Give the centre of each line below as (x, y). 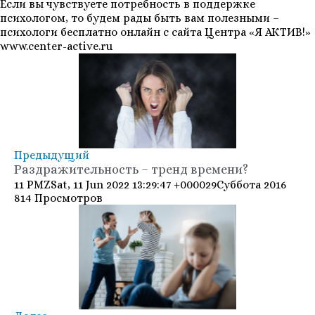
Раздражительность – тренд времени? (131, 169)
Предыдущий (52, 155)
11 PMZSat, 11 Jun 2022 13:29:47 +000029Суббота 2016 (150, 184)
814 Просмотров (58, 198)
